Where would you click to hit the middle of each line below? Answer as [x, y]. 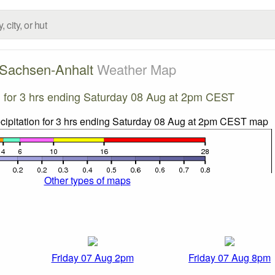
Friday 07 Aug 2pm [92, 258]
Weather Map [136, 69]
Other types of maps [87, 180]
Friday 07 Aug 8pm [230, 258]
